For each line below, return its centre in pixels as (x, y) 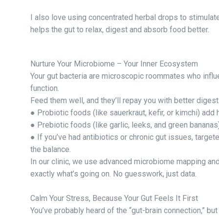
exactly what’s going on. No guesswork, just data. (113, 174)
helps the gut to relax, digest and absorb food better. (120, 29)
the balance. (51, 149)
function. (45, 88)
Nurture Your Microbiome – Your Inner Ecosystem (114, 64)
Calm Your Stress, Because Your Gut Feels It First (114, 198)
